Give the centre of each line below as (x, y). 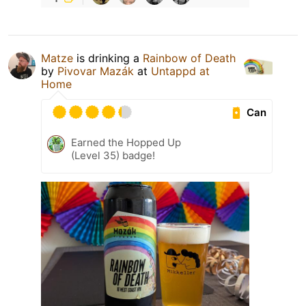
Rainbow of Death (189, 58)
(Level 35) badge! (113, 156)
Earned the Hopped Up (126, 143)
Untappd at (180, 71)
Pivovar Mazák (96, 71)
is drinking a (108, 58)
